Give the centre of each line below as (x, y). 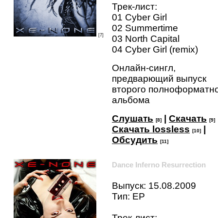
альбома (131, 100)
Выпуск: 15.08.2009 (154, 185)
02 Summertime (145, 28)
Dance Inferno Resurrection (159, 164)
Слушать (133, 118)
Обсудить (135, 140)
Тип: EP (128, 196)
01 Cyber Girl (139, 17)
